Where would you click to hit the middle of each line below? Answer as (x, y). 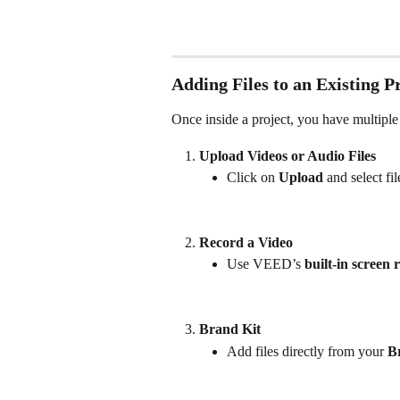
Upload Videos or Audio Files (287, 155)
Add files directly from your (307, 351)
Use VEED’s (266, 264)
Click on (253, 178)
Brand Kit (230, 329)
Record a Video (246, 242)
